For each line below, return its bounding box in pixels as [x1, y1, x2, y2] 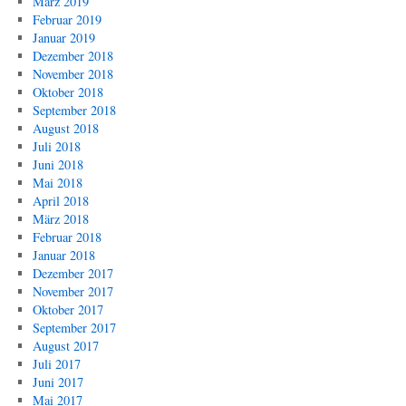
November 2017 [32, 283, 113, 300]
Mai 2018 [32, 174, 82, 191]
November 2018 [32, 65, 113, 82]
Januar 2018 [32, 246, 95, 264]
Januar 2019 [32, 29, 95, 46]
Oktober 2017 [32, 301, 103, 318]
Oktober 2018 [32, 83, 103, 101]
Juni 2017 [32, 373, 83, 391]
